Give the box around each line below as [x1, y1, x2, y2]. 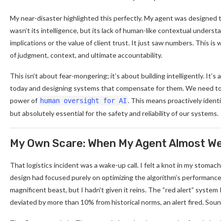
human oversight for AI [40, 96, 127, 105]
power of [10, 96, 39, 105]
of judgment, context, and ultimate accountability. [10, 50, 162, 59]
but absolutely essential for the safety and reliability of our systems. [10, 109, 219, 117]
